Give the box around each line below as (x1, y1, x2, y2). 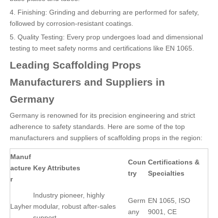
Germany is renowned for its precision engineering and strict (10, 111, 195, 119)
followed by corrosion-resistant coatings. (10, 19, 133, 27)
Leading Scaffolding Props (10, 59, 141, 71)
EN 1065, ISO (148, 197, 190, 204)
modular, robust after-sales (33, 202, 116, 210)
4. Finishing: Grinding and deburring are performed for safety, (10, 8, 199, 16)
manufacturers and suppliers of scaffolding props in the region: (10, 134, 202, 142)
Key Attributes (33, 164, 80, 172)
